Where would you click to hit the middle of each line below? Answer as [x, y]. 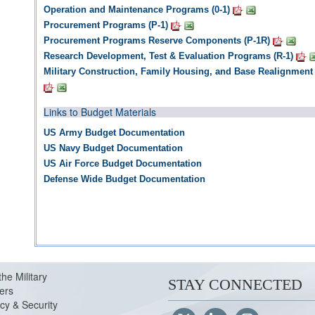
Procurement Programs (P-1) [106, 25]
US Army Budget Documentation [114, 133]
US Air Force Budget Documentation [123, 163]
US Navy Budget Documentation [113, 148]
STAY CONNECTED [235, 284]
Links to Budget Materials [100, 112]
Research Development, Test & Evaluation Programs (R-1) [168, 56]
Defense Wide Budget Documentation [124, 179]
